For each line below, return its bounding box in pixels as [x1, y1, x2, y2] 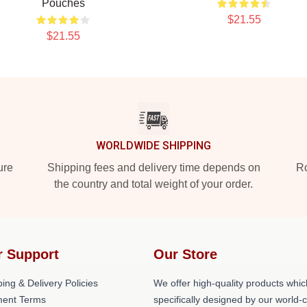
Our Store [153, 247, 217, 262]
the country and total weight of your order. [54, 178, 253, 190]
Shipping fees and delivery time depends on [47, 162, 260, 173]
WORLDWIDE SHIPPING [96, 139, 211, 152]
